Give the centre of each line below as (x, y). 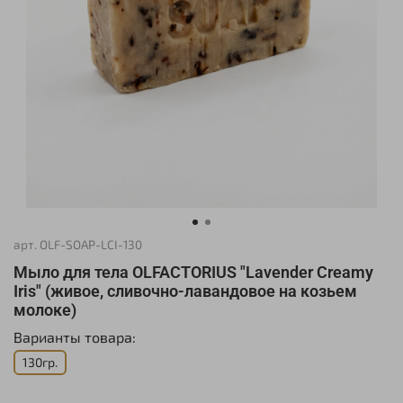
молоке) (45, 310)
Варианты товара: (75, 337)
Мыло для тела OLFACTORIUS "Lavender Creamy (193, 272)
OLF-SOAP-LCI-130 (91, 244)
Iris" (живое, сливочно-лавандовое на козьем (185, 291)
